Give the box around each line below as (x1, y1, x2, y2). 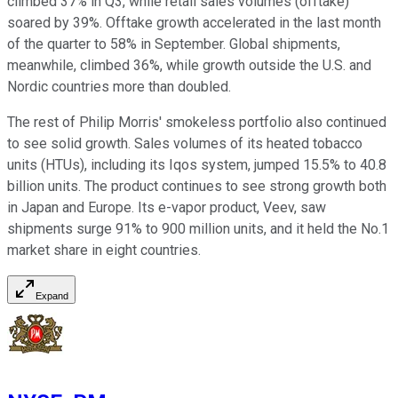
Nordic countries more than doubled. (7, 78, 231, 96)
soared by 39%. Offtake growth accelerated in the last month (7, 14, 381, 32)
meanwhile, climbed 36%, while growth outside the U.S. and (7, 57, 371, 75)
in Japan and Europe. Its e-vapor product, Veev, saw (7, 199, 326, 217)
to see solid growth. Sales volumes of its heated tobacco (7, 135, 362, 153)
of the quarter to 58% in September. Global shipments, (7, 36, 340, 53)
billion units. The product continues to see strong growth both (7, 178, 386, 195)
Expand (36, 291, 68, 302)
